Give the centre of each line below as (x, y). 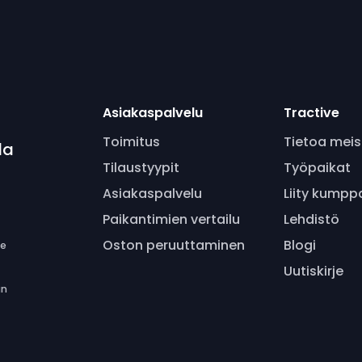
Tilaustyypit (141, 168)
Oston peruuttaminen (173, 245)
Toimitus (131, 142)
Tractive (311, 113)
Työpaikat (317, 168)
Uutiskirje (313, 271)
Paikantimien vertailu (171, 219)
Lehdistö (311, 219)
